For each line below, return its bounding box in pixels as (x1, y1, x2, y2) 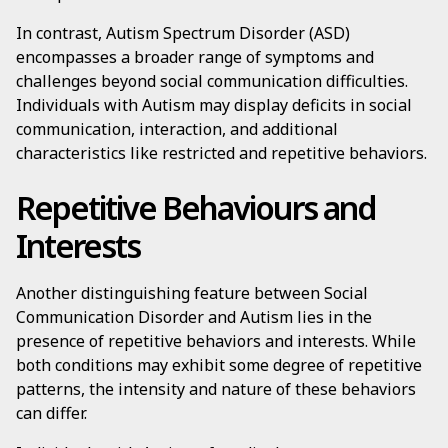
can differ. (16, 402, 87, 424)
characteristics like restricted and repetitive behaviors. (16, 142, 427, 164)
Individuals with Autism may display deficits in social (16, 94, 412, 116)
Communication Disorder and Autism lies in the (16, 306, 372, 328)
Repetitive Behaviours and (16, 186, 376, 229)
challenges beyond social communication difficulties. (16, 70, 408, 92)
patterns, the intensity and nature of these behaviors (16, 378, 416, 400)
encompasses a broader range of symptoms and (16, 46, 374, 68)
